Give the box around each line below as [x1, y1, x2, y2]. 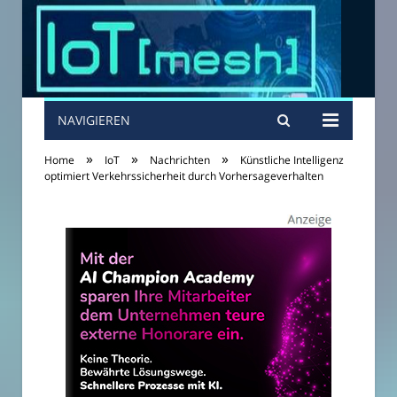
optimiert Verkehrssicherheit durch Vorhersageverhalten [44, 168, 323, 183]
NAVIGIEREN [58, 112, 130, 128]
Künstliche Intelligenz [240, 152, 344, 167]
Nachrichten [150, 152, 210, 167]
